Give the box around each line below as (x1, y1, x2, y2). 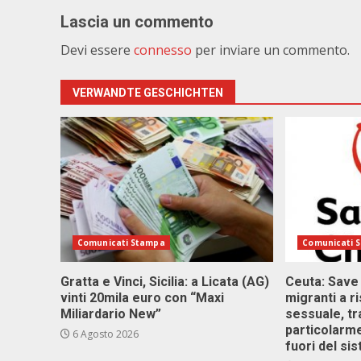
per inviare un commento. (192, 41, 350, 59)
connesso (134, 41, 192, 59)
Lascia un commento (60, 12, 214, 31)
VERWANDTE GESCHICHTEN (73, 86, 223, 99)
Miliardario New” (60, 306, 161, 322)
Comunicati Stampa (77, 237, 165, 248)
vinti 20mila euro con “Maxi (60, 290, 224, 305)
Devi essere (60, 41, 134, 59)
